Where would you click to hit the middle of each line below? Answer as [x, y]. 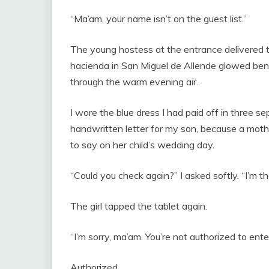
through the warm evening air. [134, 82]
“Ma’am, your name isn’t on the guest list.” [159, 19]
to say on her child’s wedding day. [142, 145]
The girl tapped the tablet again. [139, 206]
